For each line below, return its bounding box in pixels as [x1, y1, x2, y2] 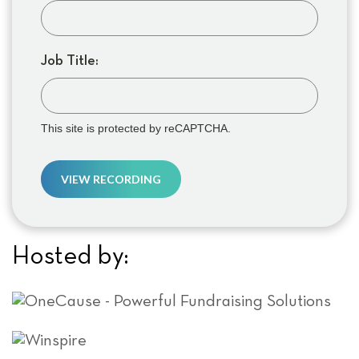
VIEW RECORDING [61, 172, 161, 186]
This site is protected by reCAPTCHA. [41, 122, 231, 135]
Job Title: [41, 54, 99, 68]
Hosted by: [12, 244, 129, 269]
